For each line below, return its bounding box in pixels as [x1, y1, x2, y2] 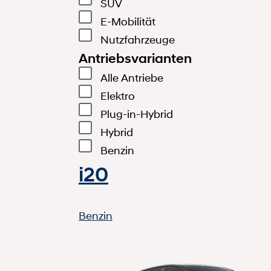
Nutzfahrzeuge [100, 33, 175, 47]
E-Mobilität [100, 15, 155, 28]
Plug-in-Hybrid [100, 107, 173, 121]
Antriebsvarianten [79, 50, 192, 66]
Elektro [100, 89, 135, 103]
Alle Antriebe [100, 71, 163, 85]
